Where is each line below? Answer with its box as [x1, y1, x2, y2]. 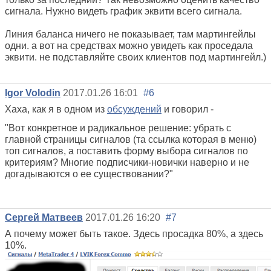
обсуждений [107, 104, 162, 115]
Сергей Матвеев [5, 212, 83, 223]
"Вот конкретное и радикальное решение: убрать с [5, 123, 231, 134]
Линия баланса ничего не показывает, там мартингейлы [5, 28, 256, 39]
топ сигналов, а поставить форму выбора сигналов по [5, 146, 248, 157]
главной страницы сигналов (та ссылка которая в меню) [5, 134, 256, 145]
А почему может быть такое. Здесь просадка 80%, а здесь [5, 229, 263, 240]
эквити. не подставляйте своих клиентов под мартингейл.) [5, 51, 266, 62]
